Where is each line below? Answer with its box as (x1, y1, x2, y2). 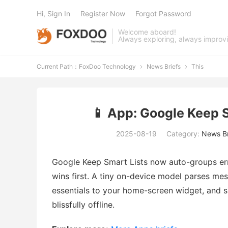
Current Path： (37, 63, 79, 70)
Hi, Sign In (37, 9, 70, 18)
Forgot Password (135, 9, 191, 18)
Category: (166, 129, 202, 138)
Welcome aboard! (118, 27, 177, 36)
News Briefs (147, 63, 181, 70)
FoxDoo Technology (79, 63, 136, 70)
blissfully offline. (52, 199, 115, 210)
